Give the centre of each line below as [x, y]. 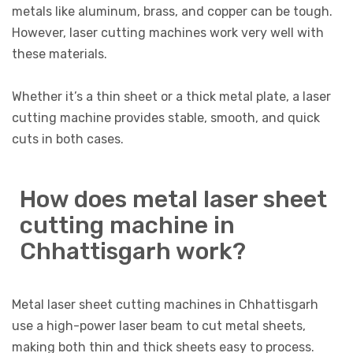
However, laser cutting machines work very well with [168, 32]
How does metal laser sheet [173, 199]
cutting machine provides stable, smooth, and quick [166, 117]
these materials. [59, 54]
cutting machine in [127, 225]
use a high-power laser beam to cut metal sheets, [159, 325]
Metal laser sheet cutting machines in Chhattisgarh [165, 304]
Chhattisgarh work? [133, 251]
